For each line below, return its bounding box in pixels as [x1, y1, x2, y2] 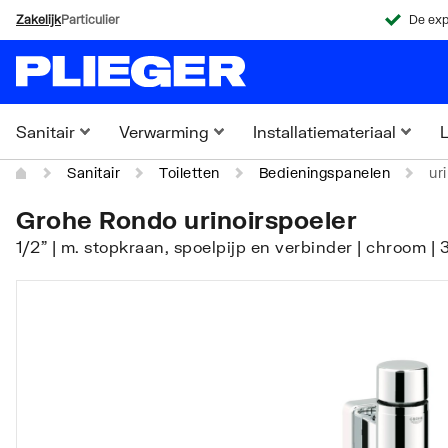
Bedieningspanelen [258, 164, 390, 181]
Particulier [61, 12, 119, 27]
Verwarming [119, 122, 209, 141]
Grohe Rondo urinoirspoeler [16, 205, 357, 234]
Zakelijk [16, 12, 61, 27]
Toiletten [159, 164, 220, 181]
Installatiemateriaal [253, 122, 396, 141]
